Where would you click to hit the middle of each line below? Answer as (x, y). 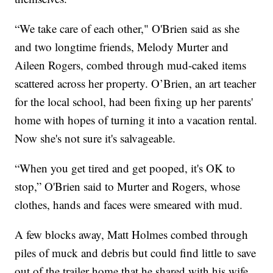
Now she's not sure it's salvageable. (95, 138)
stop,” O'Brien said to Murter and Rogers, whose (128, 186)
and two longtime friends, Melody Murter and (122, 47)
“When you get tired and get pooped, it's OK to (125, 168)
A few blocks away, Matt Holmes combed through (132, 235)
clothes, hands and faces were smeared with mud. (129, 205)
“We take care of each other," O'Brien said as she (127, 29)
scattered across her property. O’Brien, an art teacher (136, 83)
